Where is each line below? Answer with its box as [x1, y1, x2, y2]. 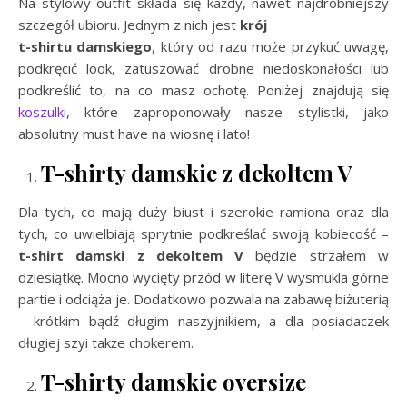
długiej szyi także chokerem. [18, 333, 194, 352]
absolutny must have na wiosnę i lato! [18, 124, 250, 143]
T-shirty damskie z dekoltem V [41, 158, 352, 187]
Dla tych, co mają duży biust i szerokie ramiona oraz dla [18, 203, 389, 221]
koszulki [18, 103, 66, 121]
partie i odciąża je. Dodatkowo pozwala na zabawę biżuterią [18, 290, 389, 308]
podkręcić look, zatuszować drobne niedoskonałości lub [18, 59, 389, 77]
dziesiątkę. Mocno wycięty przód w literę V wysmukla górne [18, 268, 389, 286]
